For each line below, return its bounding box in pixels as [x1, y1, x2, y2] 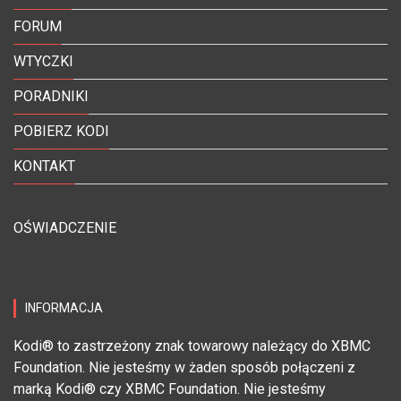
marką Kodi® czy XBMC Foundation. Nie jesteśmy [13, 380, 326, 398]
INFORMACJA [25, 301, 103, 316]
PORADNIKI [13, 88, 89, 106]
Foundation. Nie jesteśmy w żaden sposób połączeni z [13, 359, 355, 377]
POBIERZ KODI [13, 123, 109, 141]
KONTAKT [13, 158, 75, 175]
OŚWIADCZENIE [13, 219, 116, 237]
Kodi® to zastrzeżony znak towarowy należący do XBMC [13, 337, 371, 355]
